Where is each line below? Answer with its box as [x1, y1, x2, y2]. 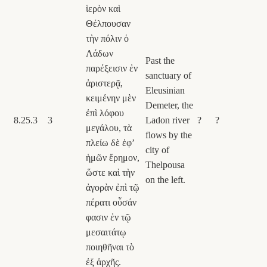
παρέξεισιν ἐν [86, 63, 138, 73]
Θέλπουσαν [86, 18, 131, 29]
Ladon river [145, 114, 190, 125]
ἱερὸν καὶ [86, 3, 120, 14]
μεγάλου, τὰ [86, 122, 132, 133]
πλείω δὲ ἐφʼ [86, 137, 135, 148]
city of [145, 144, 169, 155]
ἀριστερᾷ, [86, 77, 123, 88]
